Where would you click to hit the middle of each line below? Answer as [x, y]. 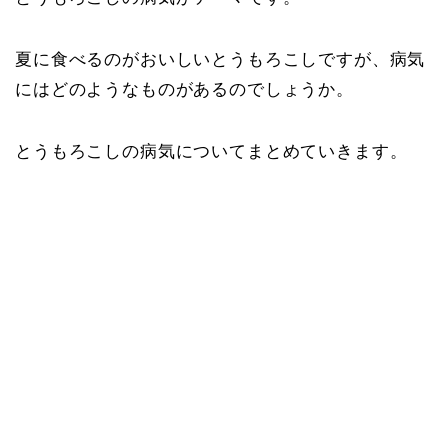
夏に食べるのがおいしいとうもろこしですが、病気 [220, 59]
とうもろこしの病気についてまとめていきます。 [211, 151]
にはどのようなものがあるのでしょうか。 [184, 89]
